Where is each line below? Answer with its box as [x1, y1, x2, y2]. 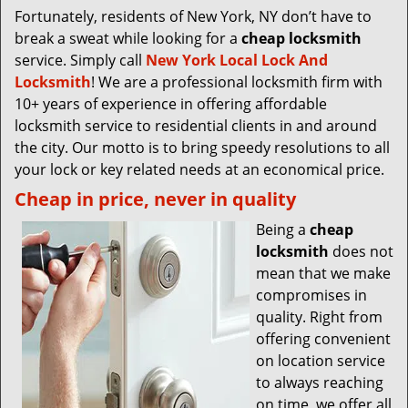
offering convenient [256, 329, 391, 349]
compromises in [256, 285, 367, 305]
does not [329, 241, 393, 261]
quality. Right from [256, 307, 382, 327]
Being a [256, 219, 310, 240]
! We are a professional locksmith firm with [91, 72, 382, 92]
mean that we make [256, 263, 391, 283]
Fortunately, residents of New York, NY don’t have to [15, 6, 372, 26]
